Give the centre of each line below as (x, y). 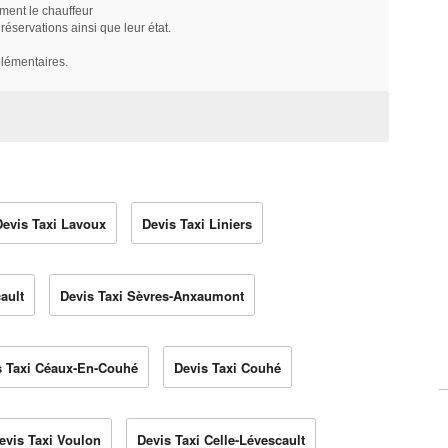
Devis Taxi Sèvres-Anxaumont (152, 296)
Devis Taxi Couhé (227, 368)
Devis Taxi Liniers (197, 224)
